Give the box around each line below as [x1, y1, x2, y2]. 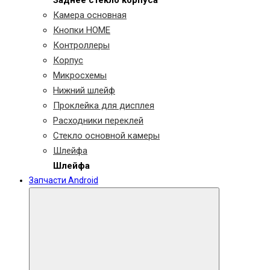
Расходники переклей [53, 115, 143, 126]
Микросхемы [53, 70, 107, 81]
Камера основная [53, 10, 127, 20]
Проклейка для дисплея [53, 100, 154, 111]
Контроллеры [53, 40, 110, 51]
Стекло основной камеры [53, 130, 160, 141]
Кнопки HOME [53, 25, 110, 36]
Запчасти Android [29, 175, 98, 185]
